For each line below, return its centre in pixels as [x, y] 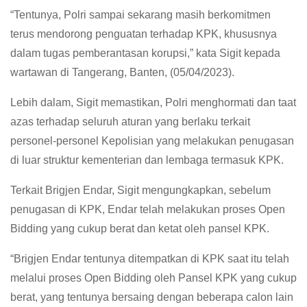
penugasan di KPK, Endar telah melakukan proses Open [148, 209]
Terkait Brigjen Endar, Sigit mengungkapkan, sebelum [140, 190]
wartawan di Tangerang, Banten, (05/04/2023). [122, 72]
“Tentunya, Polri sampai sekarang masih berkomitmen [140, 14]
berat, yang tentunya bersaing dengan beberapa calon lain [152, 297]
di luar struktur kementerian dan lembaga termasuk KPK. [147, 160]
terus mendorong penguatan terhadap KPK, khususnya [144, 34]
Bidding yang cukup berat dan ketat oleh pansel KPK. [140, 228]
